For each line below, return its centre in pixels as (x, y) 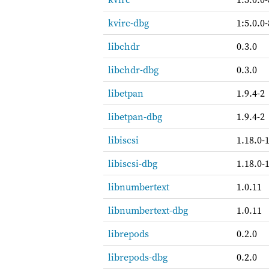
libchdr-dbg (133, 70)
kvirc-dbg (128, 23)
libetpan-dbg (135, 116)
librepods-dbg (138, 257)
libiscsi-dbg (133, 163)
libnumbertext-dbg (148, 210)
